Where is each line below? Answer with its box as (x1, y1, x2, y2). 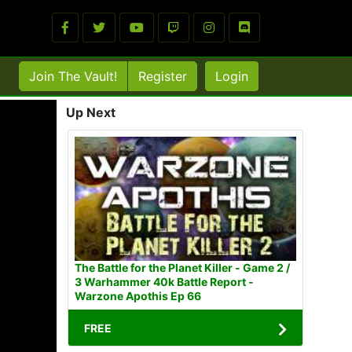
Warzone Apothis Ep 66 (75, 289, 201, 303)
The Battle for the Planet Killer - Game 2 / (75, 261, 290, 275)
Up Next (66, 104, 115, 120)
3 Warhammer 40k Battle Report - (75, 275, 254, 289)
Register (138, 68, 187, 84)
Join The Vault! (29, 68, 117, 84)
